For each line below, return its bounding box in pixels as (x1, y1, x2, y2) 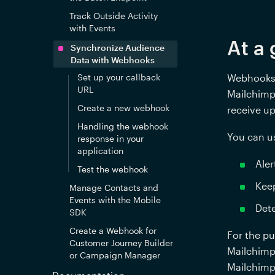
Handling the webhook (77, 121, 169, 131)
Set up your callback (77, 72, 161, 82)
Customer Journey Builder (69, 238, 173, 248)
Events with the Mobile (69, 195, 161, 205)
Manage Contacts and (69, 182, 158, 193)
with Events (69, 23, 115, 33)
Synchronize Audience (70, 42, 165, 53)
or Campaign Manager (69, 250, 160, 260)
